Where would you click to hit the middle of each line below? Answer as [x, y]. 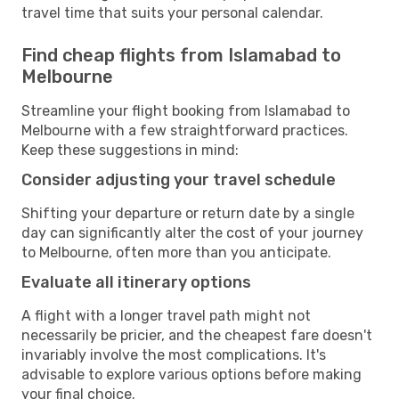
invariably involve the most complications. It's [174, 354]
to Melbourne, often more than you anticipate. [176, 252]
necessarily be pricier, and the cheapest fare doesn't [197, 335]
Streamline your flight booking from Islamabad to [186, 110]
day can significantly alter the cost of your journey [192, 232]
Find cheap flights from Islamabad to [181, 55]
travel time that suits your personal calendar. [172, 12]
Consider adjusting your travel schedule [179, 179]
